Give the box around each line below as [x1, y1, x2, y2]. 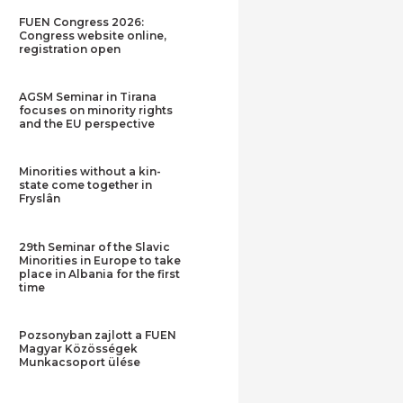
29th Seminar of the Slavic [19, 239, 171, 254]
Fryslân [19, 192, 61, 206]
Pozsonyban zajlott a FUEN [19, 328, 177, 343]
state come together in [19, 178, 153, 193]
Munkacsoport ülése [19, 355, 141, 370]
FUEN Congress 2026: [19, 14, 145, 29]
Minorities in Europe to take [19, 253, 182, 267]
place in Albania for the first [19, 266, 181, 281]
